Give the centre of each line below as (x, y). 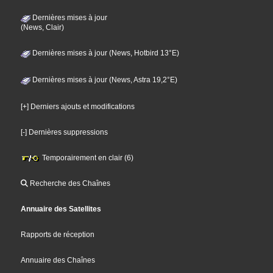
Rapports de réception (58, 234)
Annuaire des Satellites (61, 209)
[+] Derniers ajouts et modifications (78, 106)
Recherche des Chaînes (69, 183)
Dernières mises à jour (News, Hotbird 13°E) (105, 53)
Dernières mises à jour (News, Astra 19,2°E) (104, 80)
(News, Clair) (43, 27)
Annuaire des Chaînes (58, 260)
